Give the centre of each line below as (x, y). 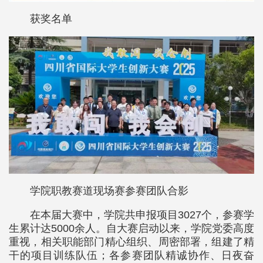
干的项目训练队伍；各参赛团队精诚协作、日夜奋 (131, 256)
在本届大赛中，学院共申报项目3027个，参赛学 (142, 215)
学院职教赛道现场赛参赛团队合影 (109, 191)
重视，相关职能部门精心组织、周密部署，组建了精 (131, 242)
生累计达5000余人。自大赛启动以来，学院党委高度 (131, 229)
